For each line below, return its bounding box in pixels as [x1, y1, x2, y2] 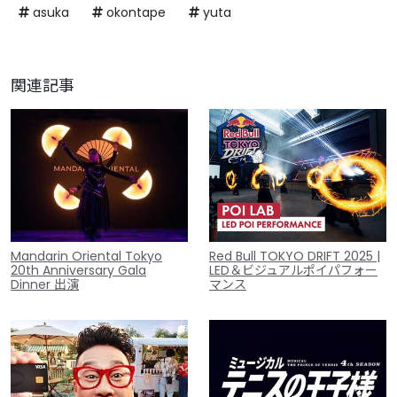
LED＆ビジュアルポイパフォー [209, 261, 378, 280]
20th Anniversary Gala [11, 261, 146, 280]
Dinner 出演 [11, 276, 79, 294]
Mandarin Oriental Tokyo [11, 247, 162, 266]
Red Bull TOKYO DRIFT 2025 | [209, 247, 380, 266]
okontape [103, 3, 166, 21]
